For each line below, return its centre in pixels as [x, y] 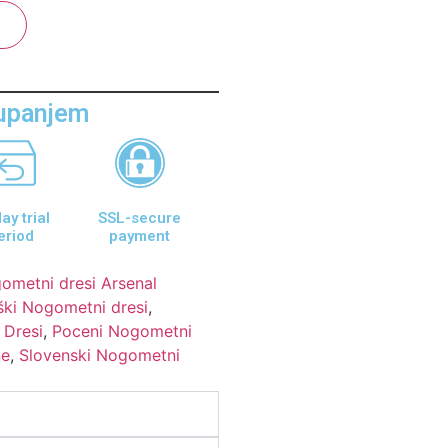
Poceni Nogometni [122, 330]
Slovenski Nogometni [100, 354]
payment [140, 235]
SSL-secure [140, 217]
